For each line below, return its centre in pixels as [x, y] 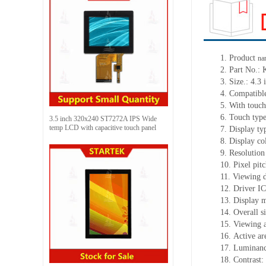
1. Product [239, 58]
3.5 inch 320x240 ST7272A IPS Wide [103, 118]
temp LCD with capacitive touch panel [103, 127]
